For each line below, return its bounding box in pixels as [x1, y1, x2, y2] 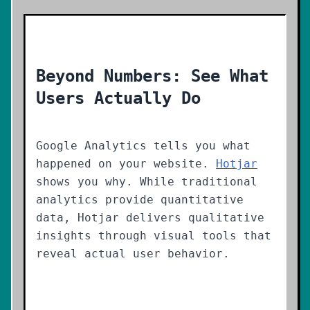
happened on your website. [36, 157, 216, 170]
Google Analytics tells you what [36, 139, 250, 152]
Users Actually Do [36, 89, 201, 108]
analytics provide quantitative [36, 193, 244, 206]
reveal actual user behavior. [36, 247, 230, 260]
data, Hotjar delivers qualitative [36, 211, 264, 224]
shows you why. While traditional [36, 175, 257, 188]
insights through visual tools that [36, 229, 271, 242]
